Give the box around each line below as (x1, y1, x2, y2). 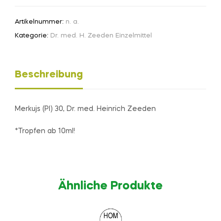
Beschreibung (15, 70, 83, 80)
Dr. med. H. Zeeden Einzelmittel (50, 32, 152, 39)
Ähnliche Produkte (58, 180, 163, 192)
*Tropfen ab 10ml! (15, 128, 75, 135)
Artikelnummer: (15, 18, 66, 25)
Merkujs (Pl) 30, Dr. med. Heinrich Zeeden (15, 106, 156, 113)
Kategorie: (15, 32, 50, 39)
